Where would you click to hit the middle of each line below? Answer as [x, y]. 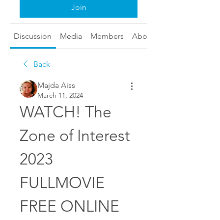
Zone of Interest [75, 136]
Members [107, 36]
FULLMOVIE [62, 183]
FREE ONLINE [69, 206]
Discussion [33, 36]
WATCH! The [66, 112]
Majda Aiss [56, 85]
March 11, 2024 [60, 95]
